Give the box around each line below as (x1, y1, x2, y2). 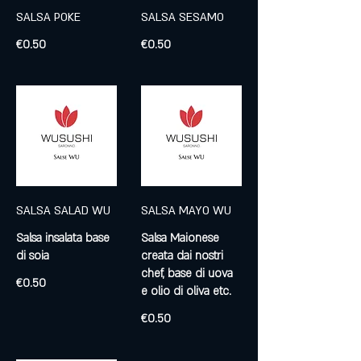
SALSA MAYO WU (141, 203, 231, 219)
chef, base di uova (141, 266, 233, 282)
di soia (16, 248, 49, 264)
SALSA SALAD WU (16, 203, 110, 219)
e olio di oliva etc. (141, 284, 231, 300)
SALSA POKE (16, 10, 81, 26)
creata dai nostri (141, 248, 223, 264)
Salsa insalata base (16, 230, 110, 247)
